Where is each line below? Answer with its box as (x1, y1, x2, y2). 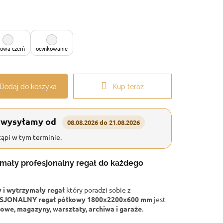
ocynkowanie (36, 44, 68, 53)
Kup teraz (112, 83, 144, 91)
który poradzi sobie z (65, 185, 131, 195)
